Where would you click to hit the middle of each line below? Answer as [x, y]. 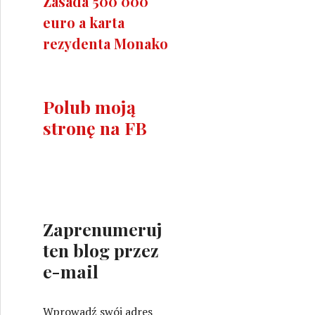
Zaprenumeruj [103, 229]
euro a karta [84, 22]
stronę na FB [95, 127]
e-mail [71, 271]
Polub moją [89, 106]
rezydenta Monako [105, 43]
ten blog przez [101, 250]
